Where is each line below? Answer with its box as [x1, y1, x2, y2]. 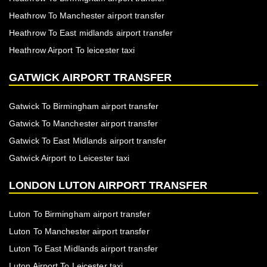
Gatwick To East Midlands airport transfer [9, 136, 167, 146]
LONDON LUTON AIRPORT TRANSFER [9, 179, 207, 192]
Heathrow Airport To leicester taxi [9, 45, 135, 55]
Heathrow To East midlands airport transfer [9, 28, 173, 38]
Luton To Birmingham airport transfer [9, 209, 150, 219]
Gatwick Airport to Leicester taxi [9, 153, 130, 163]
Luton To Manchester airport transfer [9, 226, 150, 237]
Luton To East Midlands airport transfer [9, 244, 158, 254]
